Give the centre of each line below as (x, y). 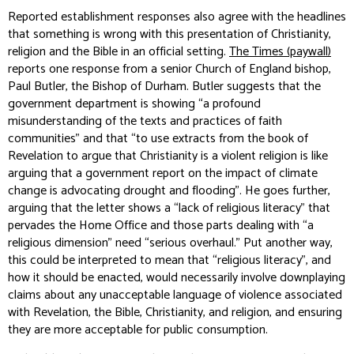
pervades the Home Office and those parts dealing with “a (161, 225)
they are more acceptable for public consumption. (138, 330)
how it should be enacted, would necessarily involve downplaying (177, 277)
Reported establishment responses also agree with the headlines (177, 17)
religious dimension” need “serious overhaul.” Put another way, (170, 243)
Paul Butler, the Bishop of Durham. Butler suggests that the (164, 86)
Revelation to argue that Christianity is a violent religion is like (168, 156)
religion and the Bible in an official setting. (119, 51)
